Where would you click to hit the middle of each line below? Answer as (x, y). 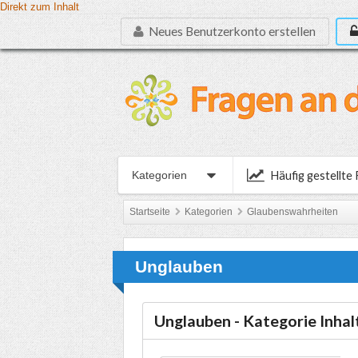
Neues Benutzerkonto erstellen (231, 31)
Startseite (150, 212)
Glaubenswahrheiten (293, 212)
